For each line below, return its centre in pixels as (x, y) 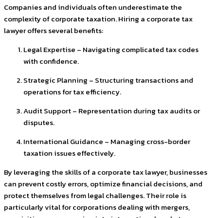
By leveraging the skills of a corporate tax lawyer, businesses (106, 172)
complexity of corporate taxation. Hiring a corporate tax (98, 19)
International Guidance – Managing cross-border (107, 142)
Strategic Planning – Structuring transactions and (108, 80)
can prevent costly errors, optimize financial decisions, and (103, 184)
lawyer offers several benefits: (54, 31)
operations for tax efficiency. (72, 92)
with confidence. (51, 61)
